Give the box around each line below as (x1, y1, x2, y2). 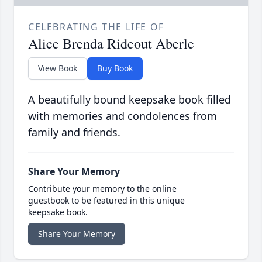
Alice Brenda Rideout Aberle (28, 34, 194, 53)
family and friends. (28, 125, 120, 140)
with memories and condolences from (28, 109, 217, 123)
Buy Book (97, 63, 133, 74)
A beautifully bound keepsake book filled (28, 92, 231, 107)
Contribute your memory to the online (28, 183, 177, 195)
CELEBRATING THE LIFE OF (28, 20, 164, 34)
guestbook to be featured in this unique (28, 195, 185, 206)
